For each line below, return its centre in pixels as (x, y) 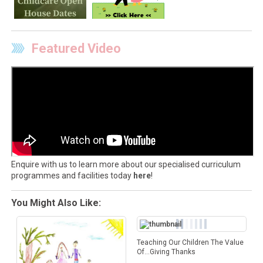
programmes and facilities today (72, 176)
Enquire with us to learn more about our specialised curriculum (126, 165)
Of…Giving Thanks (166, 252)
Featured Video (76, 49)
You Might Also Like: (56, 203)
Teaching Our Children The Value (190, 243)
